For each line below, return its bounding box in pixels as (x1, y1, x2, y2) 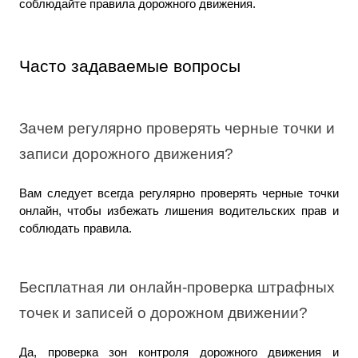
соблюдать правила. (19, 221, 132, 235)
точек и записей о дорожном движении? (19, 304, 308, 322)
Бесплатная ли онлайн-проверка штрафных (19, 279, 335, 296)
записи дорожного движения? (19, 145, 233, 162)
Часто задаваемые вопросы (19, 56, 241, 76)
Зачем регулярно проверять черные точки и (19, 119, 335, 137)
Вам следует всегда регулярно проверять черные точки (19, 186, 339, 200)
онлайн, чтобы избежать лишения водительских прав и (19, 204, 339, 217)
